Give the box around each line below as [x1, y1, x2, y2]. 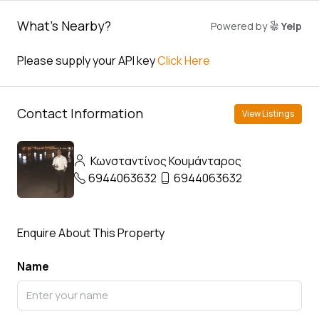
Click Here [157, 52, 210, 68]
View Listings [242, 107, 294, 120]
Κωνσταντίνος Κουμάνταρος [88, 152, 241, 169]
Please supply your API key [17, 52, 157, 68]
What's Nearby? [17, 17, 111, 35]
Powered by [211, 19, 269, 33]
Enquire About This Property [17, 224, 164, 241]
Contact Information [17, 105, 143, 122]
